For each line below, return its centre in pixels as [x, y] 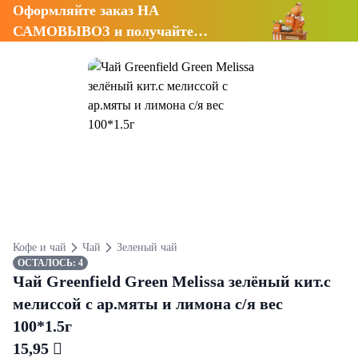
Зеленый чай [147, 247]
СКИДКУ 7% [57, 52]
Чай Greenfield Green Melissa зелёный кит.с [172, 281]
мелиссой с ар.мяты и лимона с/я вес [148, 304]
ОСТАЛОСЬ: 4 [50, 263]
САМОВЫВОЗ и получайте [103, 31]
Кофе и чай [40, 247]
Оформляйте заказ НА [86, 10]
